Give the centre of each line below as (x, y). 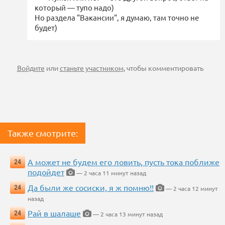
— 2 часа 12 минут (191, 189)
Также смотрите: (43, 133)
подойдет (46, 172)
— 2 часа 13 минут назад (127, 214)
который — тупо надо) (74, 8)
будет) (46, 28)
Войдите (31, 68)
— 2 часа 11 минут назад (110, 173)
